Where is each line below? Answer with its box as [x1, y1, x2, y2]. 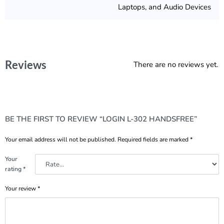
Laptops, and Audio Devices [118, 1, 211, 12]
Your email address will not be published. [5, 135, 116, 144]
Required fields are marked [117, 135, 190, 144]
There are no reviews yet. [133, 59, 218, 70]
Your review [5, 184, 37, 193]
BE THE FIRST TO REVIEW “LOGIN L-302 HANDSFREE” [5, 113, 197, 124]
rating [5, 165, 23, 173]
